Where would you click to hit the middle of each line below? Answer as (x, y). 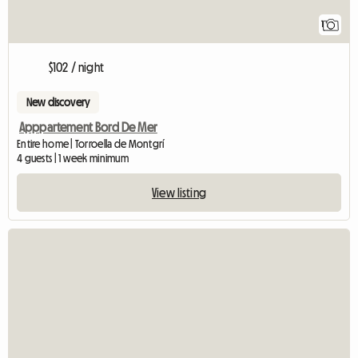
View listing (179, 192)
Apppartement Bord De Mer (88, 127)
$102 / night (76, 67)
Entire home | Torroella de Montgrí (91, 143)
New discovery (58, 102)
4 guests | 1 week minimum (73, 158)
